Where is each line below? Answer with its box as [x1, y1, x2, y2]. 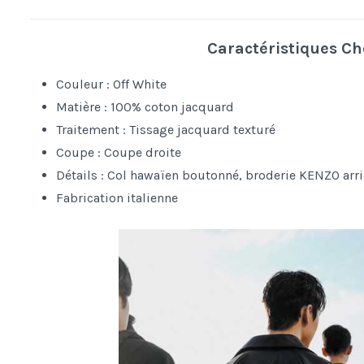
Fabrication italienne [56, 189, 178, 206]
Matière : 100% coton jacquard [56, 98, 234, 115]
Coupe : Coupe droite [56, 144, 181, 160]
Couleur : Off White [56, 76, 167, 92]
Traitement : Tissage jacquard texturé [56, 121, 275, 137]
